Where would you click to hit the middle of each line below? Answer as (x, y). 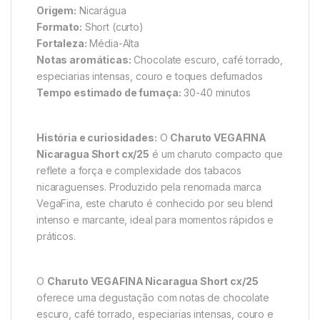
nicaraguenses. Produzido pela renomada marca (149, 186)
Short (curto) (112, 26)
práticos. (56, 236)
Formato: (59, 26)
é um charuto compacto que (216, 154)
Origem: (57, 10)
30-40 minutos (216, 92)
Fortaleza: (62, 43)
